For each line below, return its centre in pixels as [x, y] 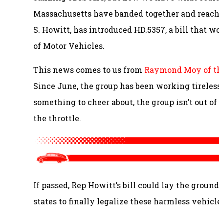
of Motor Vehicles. [69, 46]
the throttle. [57, 118]
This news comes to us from [89, 70]
